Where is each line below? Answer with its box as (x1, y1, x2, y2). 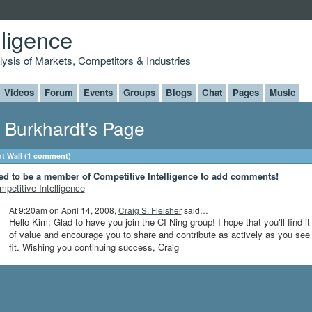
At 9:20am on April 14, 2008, (8, 204, 118, 217)
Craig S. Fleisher (118, 204, 182, 217)
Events (83, 85, 113, 99)
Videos (3, 85, 34, 99)
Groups (123, 85, 155, 99)
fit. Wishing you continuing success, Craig (8, 240, 179, 254)
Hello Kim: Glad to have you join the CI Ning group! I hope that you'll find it (8, 215, 310, 229)
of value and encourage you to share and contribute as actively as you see (8, 228, 310, 242)
